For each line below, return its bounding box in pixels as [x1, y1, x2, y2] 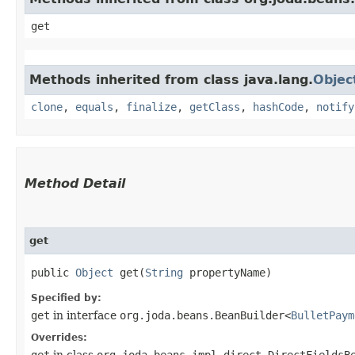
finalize [126, 100, 177, 113]
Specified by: [31, 292, 101, 303]
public [31, 265, 75, 279]
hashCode [253, 100, 303, 113]
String [145, 265, 183, 279]
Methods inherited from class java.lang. [29, 71, 313, 87]
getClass [189, 100, 240, 113]
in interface [50, 308, 120, 322]
